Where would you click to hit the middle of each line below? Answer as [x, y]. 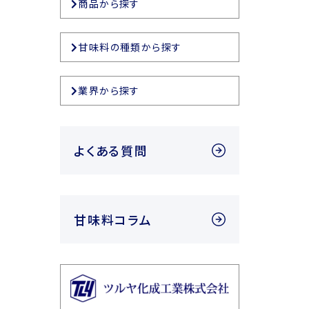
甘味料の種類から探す [130, 47]
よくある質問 [111, 151]
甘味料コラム [113, 220]
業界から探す [109, 91]
